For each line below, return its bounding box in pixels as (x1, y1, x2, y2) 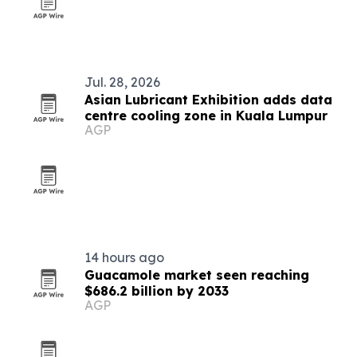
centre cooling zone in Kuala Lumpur (84, 108, 328, 124)
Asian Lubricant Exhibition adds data (84, 92, 332, 108)
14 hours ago (84, 249, 164, 265)
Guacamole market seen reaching (84, 267, 309, 283)
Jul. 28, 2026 (84, 74, 160, 90)
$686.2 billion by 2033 (84, 283, 229, 299)
